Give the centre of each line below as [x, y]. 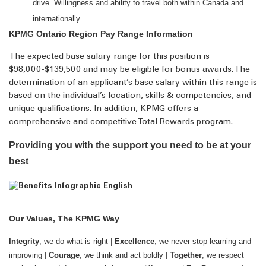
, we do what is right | [77, 241]
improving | [29, 255]
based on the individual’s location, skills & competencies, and [130, 96]
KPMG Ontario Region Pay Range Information [101, 34]
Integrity [24, 241]
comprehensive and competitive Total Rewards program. [121, 122]
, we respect [223, 255]
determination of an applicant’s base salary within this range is [133, 83]
